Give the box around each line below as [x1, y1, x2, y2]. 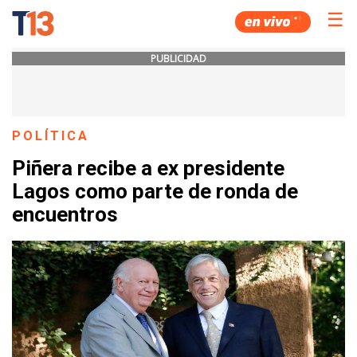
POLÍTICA [12, 128, 90, 143]
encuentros [12, 202, 118, 227]
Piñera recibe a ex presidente [12, 156, 284, 181]
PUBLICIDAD [151, 52, 206, 65]
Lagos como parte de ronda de [12, 179, 298, 204]
